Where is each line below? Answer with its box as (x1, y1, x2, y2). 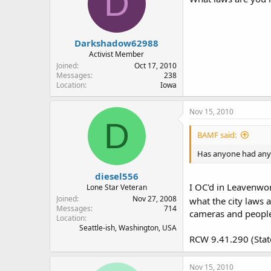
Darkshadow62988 (74, 37, 158, 49)
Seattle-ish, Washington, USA (79, 222, 177, 233)
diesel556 (94, 169, 139, 182)
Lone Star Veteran (86, 181, 147, 192)
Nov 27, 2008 (132, 193, 177, 204)
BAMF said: (197, 129, 237, 140)
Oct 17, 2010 (134, 60, 177, 71)
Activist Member (89, 49, 144, 59)
